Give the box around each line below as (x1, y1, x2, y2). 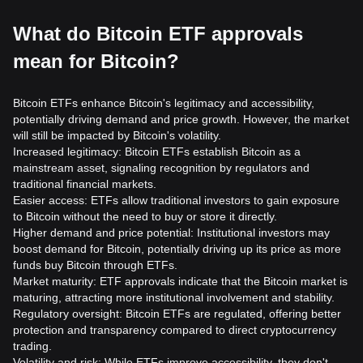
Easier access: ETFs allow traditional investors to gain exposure (13, 194, 340, 207)
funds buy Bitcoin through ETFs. (13, 258, 177, 271)
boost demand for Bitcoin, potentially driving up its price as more (13, 242, 341, 255)
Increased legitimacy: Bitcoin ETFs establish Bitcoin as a (13, 145, 301, 158)
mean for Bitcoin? (13, 50, 179, 72)
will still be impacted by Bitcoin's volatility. (13, 129, 221, 142)
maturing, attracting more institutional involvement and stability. (13, 291, 335, 304)
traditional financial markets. (13, 177, 156, 190)
